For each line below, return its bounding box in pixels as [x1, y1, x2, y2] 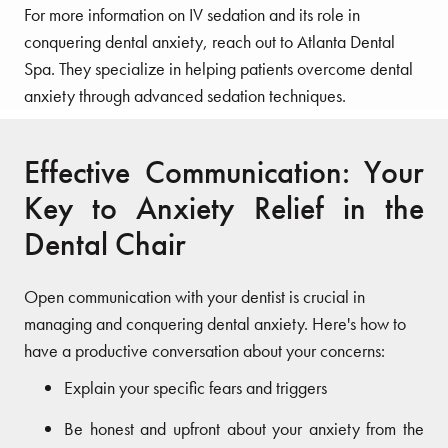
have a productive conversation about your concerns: [24, 338, 385, 362]
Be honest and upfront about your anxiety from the [64, 416, 424, 440]
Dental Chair [24, 223, 186, 265]
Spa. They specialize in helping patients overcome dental [24, 56, 413, 80]
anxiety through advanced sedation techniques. [24, 83, 346, 107]
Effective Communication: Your [24, 151, 424, 193]
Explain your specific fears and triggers [64, 375, 327, 399]
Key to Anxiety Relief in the [24, 187, 424, 229]
